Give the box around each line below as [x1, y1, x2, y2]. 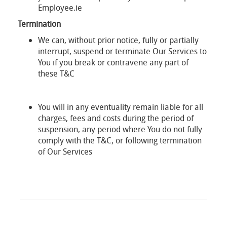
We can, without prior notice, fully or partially [38, 34, 199, 46]
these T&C [38, 68, 74, 79]
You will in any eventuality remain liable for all [38, 101, 203, 112]
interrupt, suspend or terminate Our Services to [38, 46, 207, 57]
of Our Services [38, 146, 92, 157]
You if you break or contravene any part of [38, 57, 188, 68]
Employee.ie [38, 2, 82, 13]
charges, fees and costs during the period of [38, 112, 194, 124]
